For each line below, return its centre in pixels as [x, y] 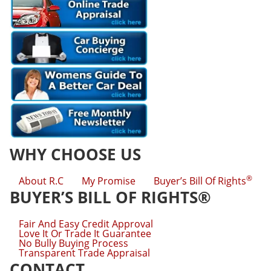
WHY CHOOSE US [75, 155]
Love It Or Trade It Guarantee [85, 234]
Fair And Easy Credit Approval [86, 224]
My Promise [109, 181]
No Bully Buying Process [73, 243]
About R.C [41, 181]
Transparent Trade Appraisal [84, 253]
